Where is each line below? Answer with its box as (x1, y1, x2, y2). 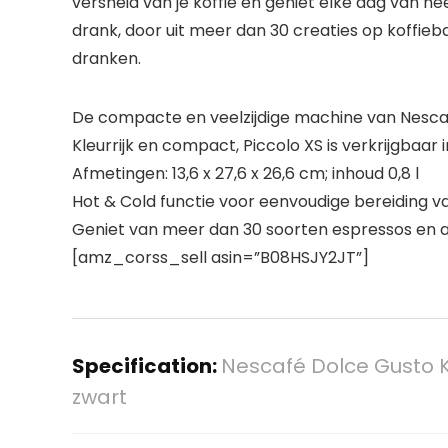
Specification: (72, 352, 221, 380)
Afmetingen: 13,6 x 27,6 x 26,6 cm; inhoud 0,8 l (72, 162, 419, 185)
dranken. (72, 47, 141, 70)
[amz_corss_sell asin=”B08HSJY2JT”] (72, 246, 369, 269)
